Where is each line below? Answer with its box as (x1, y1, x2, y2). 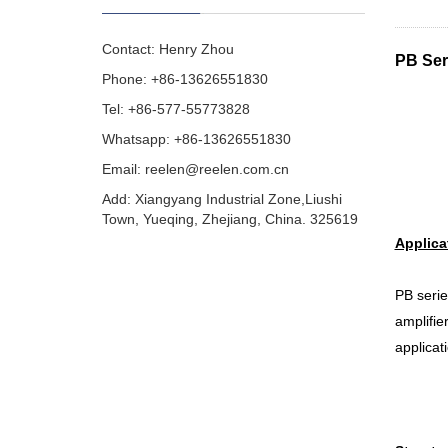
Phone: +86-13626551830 (102, 71, 268, 87)
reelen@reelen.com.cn (145, 161, 289, 177)
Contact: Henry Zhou (102, 41, 234, 57)
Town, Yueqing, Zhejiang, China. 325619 (102, 211, 358, 227)
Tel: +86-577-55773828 (102, 101, 250, 117)
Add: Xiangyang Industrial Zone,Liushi (102, 191, 342, 207)
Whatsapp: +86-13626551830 (102, 131, 291, 147)
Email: (102, 161, 145, 177)
